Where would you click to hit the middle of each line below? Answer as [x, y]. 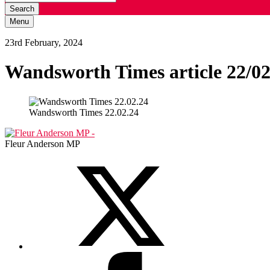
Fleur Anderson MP [42, 143]
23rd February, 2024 [44, 42]
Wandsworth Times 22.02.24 [84, 112]
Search [22, 9]
